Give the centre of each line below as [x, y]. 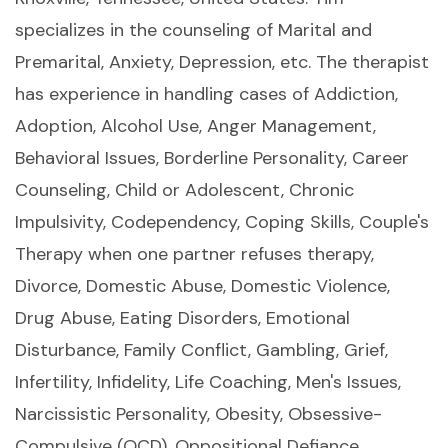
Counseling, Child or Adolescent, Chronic [184, 190]
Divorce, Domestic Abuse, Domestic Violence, [202, 286]
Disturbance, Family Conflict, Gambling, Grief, [201, 350]
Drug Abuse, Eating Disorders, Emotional [182, 318]
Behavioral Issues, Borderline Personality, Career [212, 158]
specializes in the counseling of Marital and [193, 30]
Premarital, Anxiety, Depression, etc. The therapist [222, 62]
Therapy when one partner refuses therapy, [194, 254]
